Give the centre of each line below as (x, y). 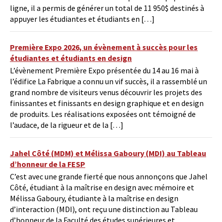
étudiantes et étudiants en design (71, 58)
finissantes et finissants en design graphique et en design (107, 103)
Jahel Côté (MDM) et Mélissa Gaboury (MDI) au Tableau (108, 153)
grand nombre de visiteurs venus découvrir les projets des (106, 92)
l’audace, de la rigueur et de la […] (67, 125)
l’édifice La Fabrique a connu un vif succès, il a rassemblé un (109, 82)
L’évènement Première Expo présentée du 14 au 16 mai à (104, 71)
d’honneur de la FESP (48, 164)
